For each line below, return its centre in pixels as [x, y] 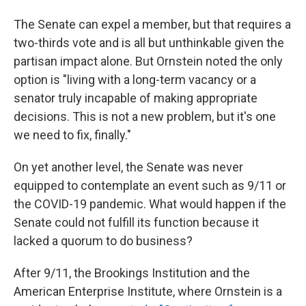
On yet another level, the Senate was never [128, 167]
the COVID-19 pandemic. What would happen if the [150, 204]
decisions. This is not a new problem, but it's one [145, 117]
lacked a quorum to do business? [103, 241]
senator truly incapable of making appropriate [136, 98]
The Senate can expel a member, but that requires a [152, 25]
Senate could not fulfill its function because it [136, 223]
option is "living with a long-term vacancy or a [135, 80]
